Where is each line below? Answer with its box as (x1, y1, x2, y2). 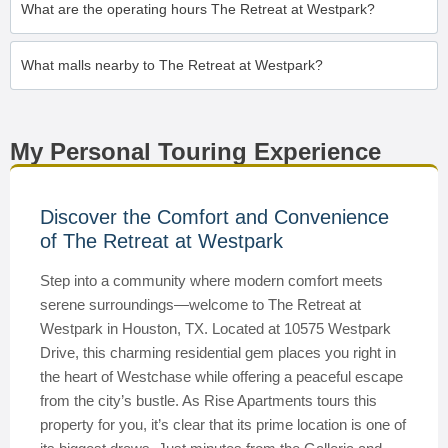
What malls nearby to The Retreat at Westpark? (21, 57, 323, 73)
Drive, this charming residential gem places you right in (40, 344, 396, 361)
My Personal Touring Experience (10, 138, 381, 165)
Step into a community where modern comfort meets (40, 272, 383, 289)
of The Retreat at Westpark (40, 230, 283, 252)
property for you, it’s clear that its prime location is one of (40, 416, 406, 433)
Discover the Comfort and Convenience (40, 206, 389, 228)
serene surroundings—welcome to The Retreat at (40, 296, 361, 313)
